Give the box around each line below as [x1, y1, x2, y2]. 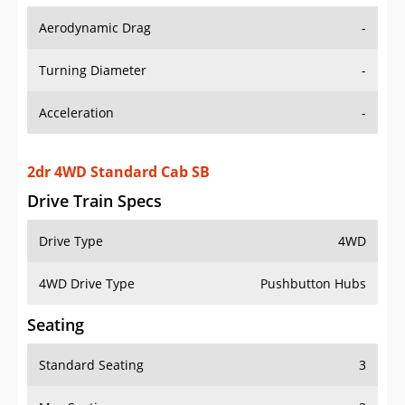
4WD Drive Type [39, 239, 135, 257]
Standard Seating [39, 320, 144, 338]
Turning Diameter [39, 43, 146, 61]
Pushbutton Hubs [260, 239, 366, 257]
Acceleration [39, 86, 114, 104]
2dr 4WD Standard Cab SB [27, 126, 210, 146]
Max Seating [39, 363, 113, 381]
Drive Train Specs [27, 154, 162, 176]
